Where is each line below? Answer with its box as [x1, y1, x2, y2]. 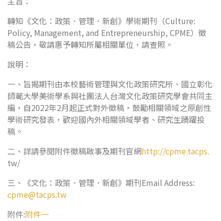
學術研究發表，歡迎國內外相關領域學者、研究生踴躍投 [7, 113, 205, 125]
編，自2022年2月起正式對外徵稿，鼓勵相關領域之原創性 [7, 102, 211, 113]
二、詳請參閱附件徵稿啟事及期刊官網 [7, 145, 142, 157]
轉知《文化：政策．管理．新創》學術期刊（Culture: [7, 15, 195, 27]
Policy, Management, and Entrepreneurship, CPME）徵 [7, 27, 206, 38]
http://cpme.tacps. [142, 145, 209, 157]
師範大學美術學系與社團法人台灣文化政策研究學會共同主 [7, 90, 213, 102]
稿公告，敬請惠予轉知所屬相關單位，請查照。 [7, 38, 173, 50]
